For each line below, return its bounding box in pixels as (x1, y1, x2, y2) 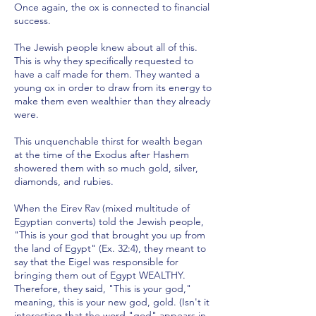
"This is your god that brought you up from (14, 229, 205, 241)
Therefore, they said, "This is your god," (14, 282, 191, 295)
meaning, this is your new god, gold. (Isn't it (14, 296, 209, 308)
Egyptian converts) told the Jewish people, (14, 215, 204, 228)
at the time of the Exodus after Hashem (14, 148, 189, 161)
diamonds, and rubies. (14, 175, 114, 188)
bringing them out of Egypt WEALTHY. (14, 269, 186, 281)
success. (14, 14, 51, 27)
